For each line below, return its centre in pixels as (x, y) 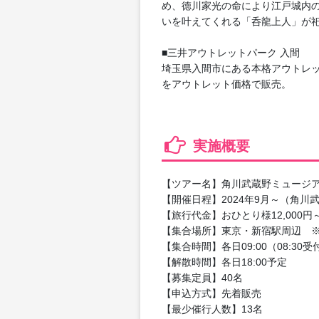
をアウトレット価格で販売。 (226, 84)
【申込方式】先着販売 (216, 293)
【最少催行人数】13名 (212, 309)
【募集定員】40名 (202, 277)
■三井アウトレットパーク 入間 (231, 52)
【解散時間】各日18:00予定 (224, 262)
